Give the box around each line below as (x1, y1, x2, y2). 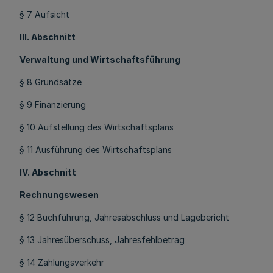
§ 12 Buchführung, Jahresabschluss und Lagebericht (19, 212, 229, 222)
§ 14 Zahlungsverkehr (19, 257, 104, 268)
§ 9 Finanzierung (19, 99, 86, 110)
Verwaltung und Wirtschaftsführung (19, 54, 180, 65)
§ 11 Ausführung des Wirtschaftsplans (19, 144, 172, 155)
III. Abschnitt (19, 32, 76, 42)
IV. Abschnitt (19, 167, 76, 177)
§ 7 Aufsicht (19, 9, 69, 19)
